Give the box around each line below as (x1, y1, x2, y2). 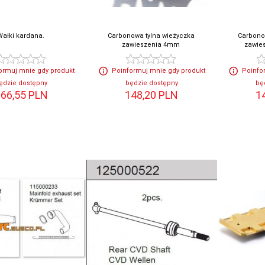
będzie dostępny (125, 79, 178, 88)
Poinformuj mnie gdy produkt (111, 67, 205, 75)
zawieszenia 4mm (122, 41, 180, 49)
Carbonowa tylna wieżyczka (107, 32, 195, 40)
